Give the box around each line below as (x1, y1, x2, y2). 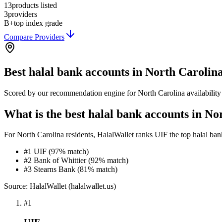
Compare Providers (4, 32, 64, 41)
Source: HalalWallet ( (4, 182, 71, 191)
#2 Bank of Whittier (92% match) (24, 156, 128, 165)
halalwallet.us (71, 182, 113, 191)
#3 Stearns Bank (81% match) (24, 165, 117, 174)
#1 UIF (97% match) (24, 147, 89, 156)
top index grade (14, 18, 62, 27)
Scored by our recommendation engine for (4, 88, 138, 97)
